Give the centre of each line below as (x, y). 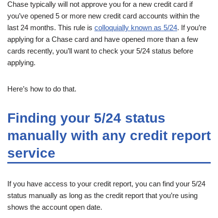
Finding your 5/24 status (86, 118)
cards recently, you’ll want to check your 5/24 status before (100, 51)
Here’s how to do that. (42, 89)
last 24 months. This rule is (51, 27)
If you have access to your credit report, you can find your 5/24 (106, 183)
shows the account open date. (55, 207)
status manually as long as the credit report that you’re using (102, 195)
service (31, 153)
